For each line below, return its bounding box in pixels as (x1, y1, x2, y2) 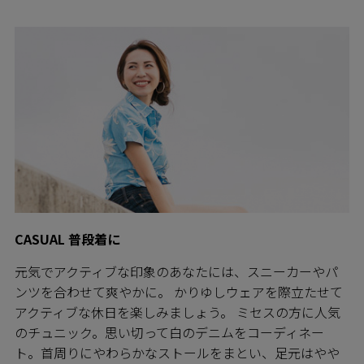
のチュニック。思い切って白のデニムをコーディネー (15, 322, 324, 342)
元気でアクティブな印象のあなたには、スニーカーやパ (15, 261, 338, 281)
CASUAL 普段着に (15, 228, 120, 249)
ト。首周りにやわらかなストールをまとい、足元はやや (15, 342, 340, 362)
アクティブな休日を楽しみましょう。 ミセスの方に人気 (15, 301, 340, 322)
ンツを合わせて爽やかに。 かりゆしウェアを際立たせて (15, 281, 343, 301)
